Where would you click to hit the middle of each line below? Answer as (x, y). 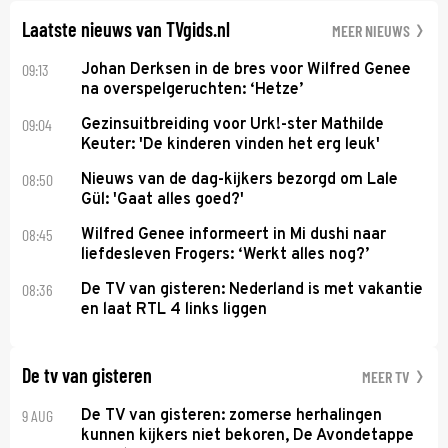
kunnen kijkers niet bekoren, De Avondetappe (248, 435)
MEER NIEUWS (372, 30)
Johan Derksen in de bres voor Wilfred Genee (246, 69)
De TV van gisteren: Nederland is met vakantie (252, 289)
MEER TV (387, 376)
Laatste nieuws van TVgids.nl (126, 28)
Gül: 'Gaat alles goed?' (163, 199)
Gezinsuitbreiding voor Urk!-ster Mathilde (233, 124)
